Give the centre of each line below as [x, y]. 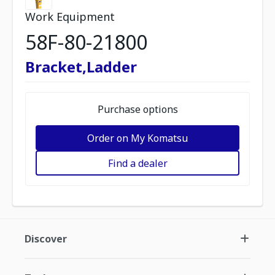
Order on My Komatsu [137, 138]
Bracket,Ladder [81, 67]
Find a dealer [137, 163]
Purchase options [137, 109]
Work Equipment [70, 17]
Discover [46, 239]
